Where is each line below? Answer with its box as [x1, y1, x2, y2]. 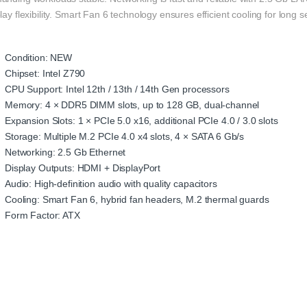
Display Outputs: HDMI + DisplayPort [5, 162, 161, 174]
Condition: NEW [5, 52, 73, 64]
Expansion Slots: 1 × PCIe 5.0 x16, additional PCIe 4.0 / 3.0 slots [5, 115, 278, 127]
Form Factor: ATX [5, 210, 80, 221]
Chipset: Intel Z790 [5, 68, 86, 79]
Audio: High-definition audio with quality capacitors [5, 178, 217, 190]
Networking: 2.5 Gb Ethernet [5, 147, 126, 158]
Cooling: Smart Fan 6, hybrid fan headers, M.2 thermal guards [5, 194, 269, 206]
